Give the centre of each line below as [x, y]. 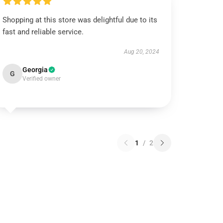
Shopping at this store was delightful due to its [80, 20]
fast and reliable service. [43, 32]
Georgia [35, 70]
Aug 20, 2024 [141, 52]
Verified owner [42, 79]
